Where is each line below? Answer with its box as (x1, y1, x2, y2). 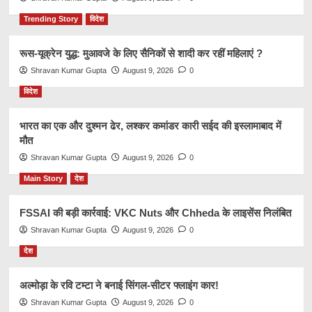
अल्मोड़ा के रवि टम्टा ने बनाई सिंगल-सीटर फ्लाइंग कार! (19, 279, 219, 291)
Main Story (23, 173, 63, 182)
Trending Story (23, 14, 78, 23)
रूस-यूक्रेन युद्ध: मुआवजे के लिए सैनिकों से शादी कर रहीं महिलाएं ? (19, 47, 263, 59)
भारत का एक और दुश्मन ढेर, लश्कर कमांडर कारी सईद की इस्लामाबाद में (19, 119, 281, 132)
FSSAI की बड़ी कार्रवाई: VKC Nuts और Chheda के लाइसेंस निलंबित (19, 206, 291, 219)
